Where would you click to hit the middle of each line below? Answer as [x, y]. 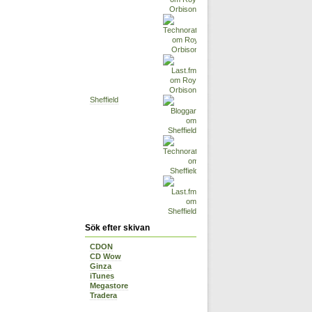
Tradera [103, 296]
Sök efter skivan [117, 228]
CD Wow [106, 257]
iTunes [102, 276]
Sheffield [104, 100]
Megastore [109, 286]
